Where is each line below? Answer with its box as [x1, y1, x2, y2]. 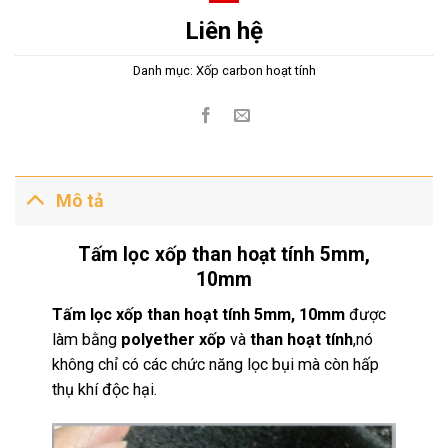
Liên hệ [185, 17, 263, 46]
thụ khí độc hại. [52, 379, 158, 399]
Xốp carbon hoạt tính [195, 63, 316, 79]
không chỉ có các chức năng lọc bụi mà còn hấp [52, 354, 380, 374]
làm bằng [52, 329, 122, 349]
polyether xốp [121, 329, 227, 349]
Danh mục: [132, 63, 196, 79]
